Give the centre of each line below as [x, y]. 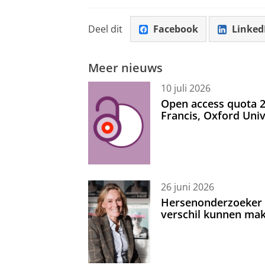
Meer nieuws [125, 67]
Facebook [175, 29]
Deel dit [105, 29]
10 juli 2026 [186, 88]
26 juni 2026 [188, 187]
